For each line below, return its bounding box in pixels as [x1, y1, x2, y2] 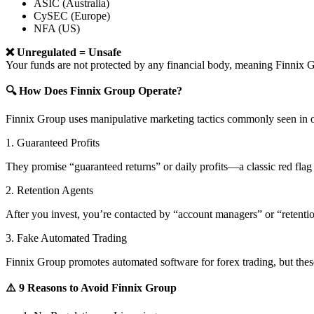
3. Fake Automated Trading [6, 232, 127, 245]
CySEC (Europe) [34, 10, 110, 22]
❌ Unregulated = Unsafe [6, 46, 121, 59]
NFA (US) [34, 22, 80, 35]
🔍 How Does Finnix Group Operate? [6, 85, 182, 97]
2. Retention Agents [6, 184, 93, 197]
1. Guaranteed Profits [6, 137, 100, 149]
